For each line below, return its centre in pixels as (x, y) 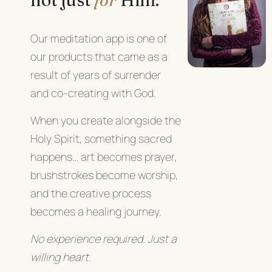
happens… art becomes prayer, (104, 156)
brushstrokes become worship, (104, 175)
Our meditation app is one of (99, 38)
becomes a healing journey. (96, 211)
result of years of (72, 74)
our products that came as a (99, 56)
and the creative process (91, 193)
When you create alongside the (106, 120)
